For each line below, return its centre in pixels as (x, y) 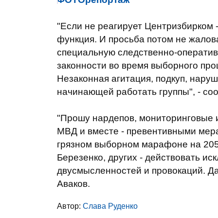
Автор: (70, 206)
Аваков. (73, 184)
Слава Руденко (110, 206)
